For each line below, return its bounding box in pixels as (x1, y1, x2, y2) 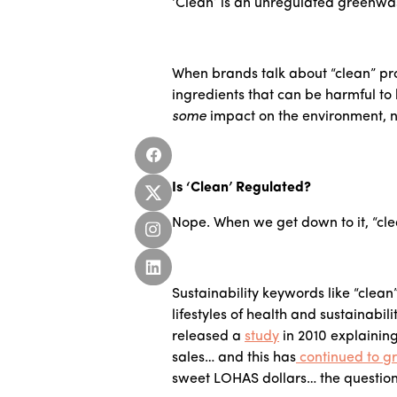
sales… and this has (172, 351, 296, 366)
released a (172, 330, 245, 345)
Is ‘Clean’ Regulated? (172, 181, 311, 196)
